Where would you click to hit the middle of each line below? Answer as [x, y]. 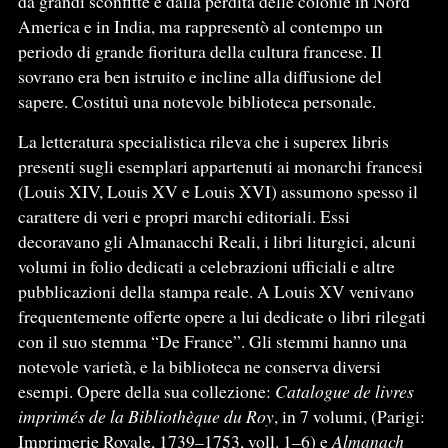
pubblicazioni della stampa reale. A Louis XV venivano [215, 290]
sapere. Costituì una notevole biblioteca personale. [196, 100]
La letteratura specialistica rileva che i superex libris [203, 140]
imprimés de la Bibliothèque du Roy [145, 415]
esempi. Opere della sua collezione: [146, 390]
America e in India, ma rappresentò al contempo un [200, 25]
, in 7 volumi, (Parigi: [349, 415]
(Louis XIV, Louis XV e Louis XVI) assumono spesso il [217, 190]
